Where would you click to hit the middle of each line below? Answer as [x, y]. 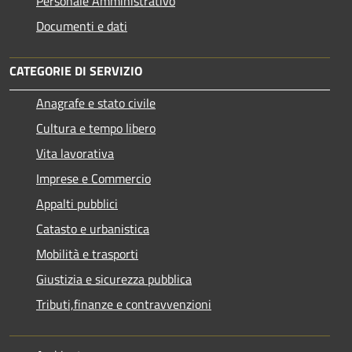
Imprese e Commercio [93, 178]
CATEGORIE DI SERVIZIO [76, 70]
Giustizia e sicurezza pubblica [114, 279]
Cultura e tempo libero [96, 128]
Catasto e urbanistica [93, 228]
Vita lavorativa [75, 153]
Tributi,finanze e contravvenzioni [124, 304]
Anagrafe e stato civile [96, 103]
